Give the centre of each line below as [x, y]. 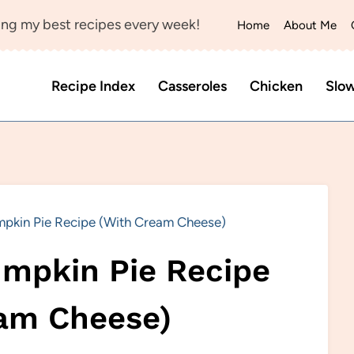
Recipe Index [94, 86]
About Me [310, 25]
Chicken [276, 86]
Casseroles [193, 86]
